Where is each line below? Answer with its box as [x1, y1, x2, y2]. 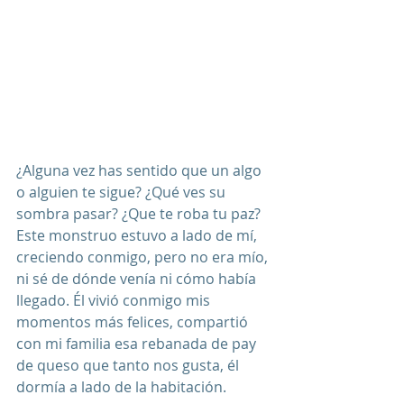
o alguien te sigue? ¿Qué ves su [16, 181, 229, 202]
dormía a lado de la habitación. [16, 376, 230, 397]
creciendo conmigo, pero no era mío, [16, 246, 271, 267]
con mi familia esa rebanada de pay [16, 333, 260, 353]
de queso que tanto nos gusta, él [16, 354, 243, 375]
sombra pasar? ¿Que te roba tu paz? [16, 203, 264, 224]
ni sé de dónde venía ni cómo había [16, 268, 260, 289]
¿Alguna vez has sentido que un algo [16, 160, 265, 180]
